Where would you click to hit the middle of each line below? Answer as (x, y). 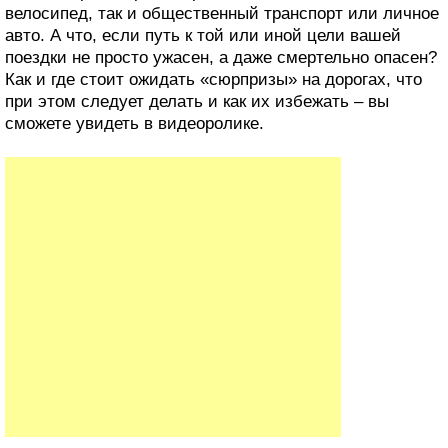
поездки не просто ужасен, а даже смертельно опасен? (221, 58)
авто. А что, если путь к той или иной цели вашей (203, 36)
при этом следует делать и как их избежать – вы (197, 102)
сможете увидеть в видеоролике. (134, 124)
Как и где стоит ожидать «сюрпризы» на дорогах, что (213, 80)
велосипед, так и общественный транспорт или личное (222, 14)
